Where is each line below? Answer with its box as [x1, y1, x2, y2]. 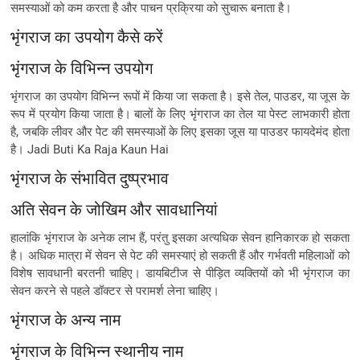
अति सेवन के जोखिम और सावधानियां [10, 198, 219, 219]
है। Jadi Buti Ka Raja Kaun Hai [10, 141, 170, 157]
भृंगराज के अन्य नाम [10, 309, 121, 329]
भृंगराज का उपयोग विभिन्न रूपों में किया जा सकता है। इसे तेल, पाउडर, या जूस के [10, 88, 350, 104]
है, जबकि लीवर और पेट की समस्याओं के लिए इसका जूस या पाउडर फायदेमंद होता [10, 124, 350, 139]
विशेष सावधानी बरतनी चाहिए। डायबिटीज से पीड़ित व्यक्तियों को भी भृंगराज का [10, 265, 350, 280]
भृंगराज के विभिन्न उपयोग [10, 57, 153, 78]
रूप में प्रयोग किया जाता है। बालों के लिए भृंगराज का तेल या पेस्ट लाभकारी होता [10, 106, 350, 121]
